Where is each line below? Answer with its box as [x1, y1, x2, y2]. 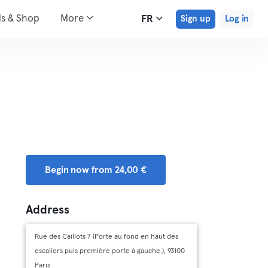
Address [26, 204, 70, 216]
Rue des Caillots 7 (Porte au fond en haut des [35, 233, 179, 240]
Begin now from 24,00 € [45, 165, 147, 175]
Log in [224, 14, 249, 23]
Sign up [180, 14, 211, 23]
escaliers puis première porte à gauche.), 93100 [35, 248, 185, 255]
